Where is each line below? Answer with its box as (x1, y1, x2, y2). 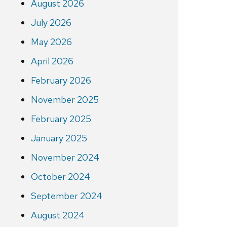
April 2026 (30, 55, 73, 67)
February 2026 (30, 74, 91, 87)
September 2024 (30, 190, 102, 202)
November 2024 (30, 152, 99, 164)
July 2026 (30, 17, 71, 29)
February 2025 (30, 113, 91, 125)
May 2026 (30, 36, 72, 48)
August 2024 (30, 209, 85, 221)
